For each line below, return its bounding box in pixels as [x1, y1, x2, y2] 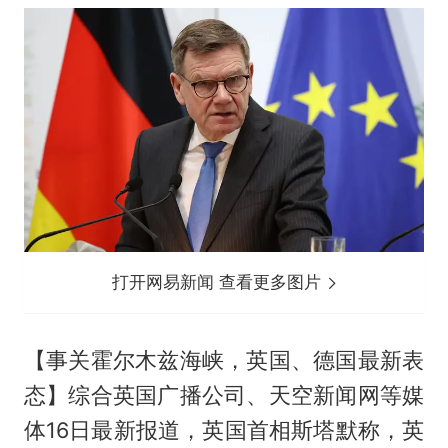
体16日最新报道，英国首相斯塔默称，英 [23, 416, 425, 443]
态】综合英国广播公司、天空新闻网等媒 [23, 381, 425, 408]
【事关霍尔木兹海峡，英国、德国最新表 [23, 346, 425, 373]
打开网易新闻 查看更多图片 [112, 271, 327, 292]
